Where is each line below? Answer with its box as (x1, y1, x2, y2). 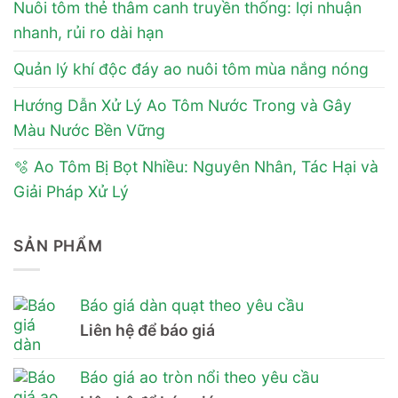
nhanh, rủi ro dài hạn (13, 23, 163, 43)
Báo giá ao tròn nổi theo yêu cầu (80, 367, 319, 386)
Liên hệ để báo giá (80, 320, 215, 339)
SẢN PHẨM (13, 235, 104, 255)
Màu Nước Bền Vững (13, 121, 165, 140)
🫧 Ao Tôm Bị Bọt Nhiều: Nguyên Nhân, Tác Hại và (13, 157, 378, 177)
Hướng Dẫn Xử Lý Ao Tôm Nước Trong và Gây (13, 96, 352, 115)
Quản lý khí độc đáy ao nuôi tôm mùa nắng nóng (13, 60, 369, 79)
